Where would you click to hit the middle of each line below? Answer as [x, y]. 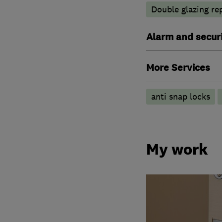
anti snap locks [180, 96]
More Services [178, 68]
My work [177, 149]
